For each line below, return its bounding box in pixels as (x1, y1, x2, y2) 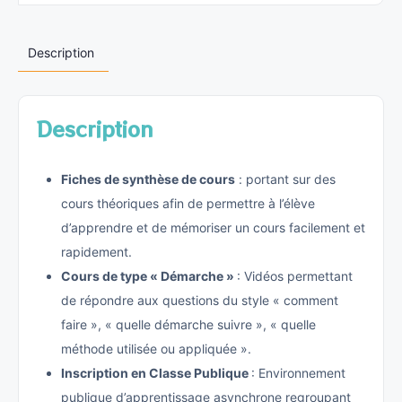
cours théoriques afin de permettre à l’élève (61, 196, 315, 212)
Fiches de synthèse (61, 171, 181, 188)
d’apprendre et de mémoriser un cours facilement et (61, 220, 365, 236)
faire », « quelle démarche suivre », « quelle (61, 317, 316, 333)
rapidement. (61, 244, 132, 260)
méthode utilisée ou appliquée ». (61, 341, 251, 357)
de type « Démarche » (102, 268, 237, 284)
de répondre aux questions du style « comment (61, 293, 338, 309)
